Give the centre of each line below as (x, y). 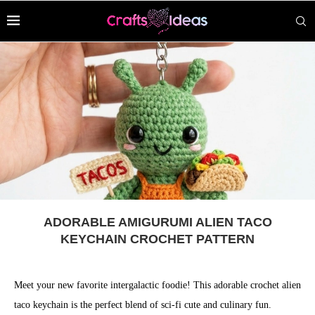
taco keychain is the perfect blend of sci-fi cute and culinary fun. (143, 305)
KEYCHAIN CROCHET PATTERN (157, 239)
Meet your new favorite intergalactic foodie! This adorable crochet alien (157, 285)
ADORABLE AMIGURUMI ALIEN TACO (157, 222)
